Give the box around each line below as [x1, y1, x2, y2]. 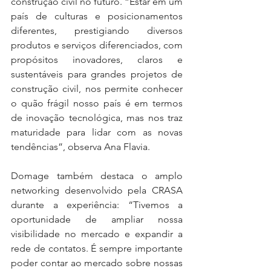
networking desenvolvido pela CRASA [11, 184, 183, 196]
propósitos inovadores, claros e [11, 54, 183, 65]
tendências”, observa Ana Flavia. [11, 141, 152, 152]
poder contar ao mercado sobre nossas [11, 257, 183, 269]
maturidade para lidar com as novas [11, 126, 183, 138]
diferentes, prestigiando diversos [11, 25, 183, 36]
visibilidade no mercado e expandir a [11, 228, 183, 240]
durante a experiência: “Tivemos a [11, 199, 183, 211]
